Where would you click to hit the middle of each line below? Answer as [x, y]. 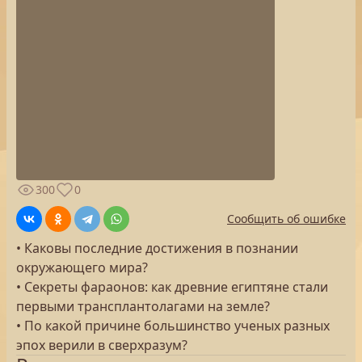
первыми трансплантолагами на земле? [143, 306]
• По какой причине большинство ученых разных [173, 326]
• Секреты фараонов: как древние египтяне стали [172, 287]
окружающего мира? [82, 267]
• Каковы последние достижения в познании [157, 248]
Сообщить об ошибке [286, 219]
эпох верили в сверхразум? [102, 345]
